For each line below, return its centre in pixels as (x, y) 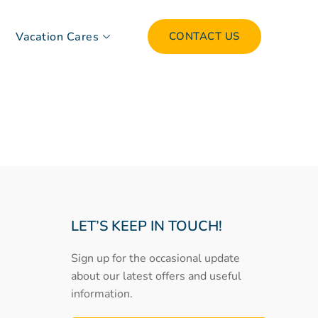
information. (102, 294)
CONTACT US (204, 36)
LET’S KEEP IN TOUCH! (147, 226)
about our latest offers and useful (156, 276)
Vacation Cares (57, 37)
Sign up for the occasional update (155, 259)
